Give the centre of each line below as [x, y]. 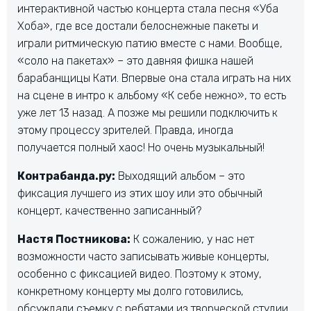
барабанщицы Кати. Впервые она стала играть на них [154, 78]
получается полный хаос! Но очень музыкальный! [141, 147]
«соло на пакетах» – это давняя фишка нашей [135, 60]
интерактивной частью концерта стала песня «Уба [148, 8]
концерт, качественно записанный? [109, 210]
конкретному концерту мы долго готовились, [131, 291]
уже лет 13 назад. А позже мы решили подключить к [148, 112]
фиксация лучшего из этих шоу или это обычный [140, 193]
